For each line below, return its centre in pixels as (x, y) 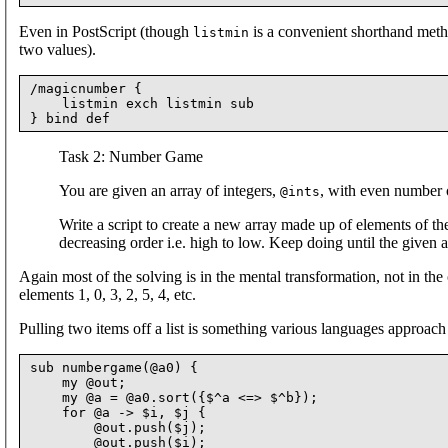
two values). (57, 49)
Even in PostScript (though (106, 31)
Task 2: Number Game (131, 156)
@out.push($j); (118, 427)
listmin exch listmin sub (142, 103)
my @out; (78, 382)
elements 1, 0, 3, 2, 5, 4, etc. (107, 294)
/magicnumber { (86, 88)
